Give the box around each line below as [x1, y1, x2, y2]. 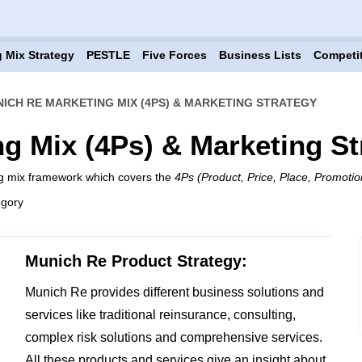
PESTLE [86, 48, 130, 61]
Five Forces [141, 48, 207, 61]
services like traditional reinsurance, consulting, [24, 308, 296, 322]
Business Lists [218, 48, 301, 61]
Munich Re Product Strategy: [24, 252, 247, 270]
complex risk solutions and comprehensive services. [24, 330, 322, 344]
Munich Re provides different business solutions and [24, 285, 324, 299]
